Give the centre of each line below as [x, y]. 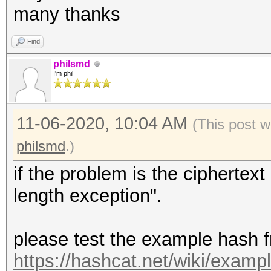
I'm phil [63, 73]
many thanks [67, 14]
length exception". [88, 196]
